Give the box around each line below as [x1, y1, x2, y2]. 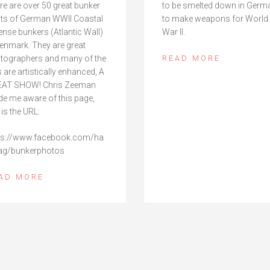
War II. [162, 27, 185, 37]
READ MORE [162, 53, 221, 63]
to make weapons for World [162, 13, 268, 24]
